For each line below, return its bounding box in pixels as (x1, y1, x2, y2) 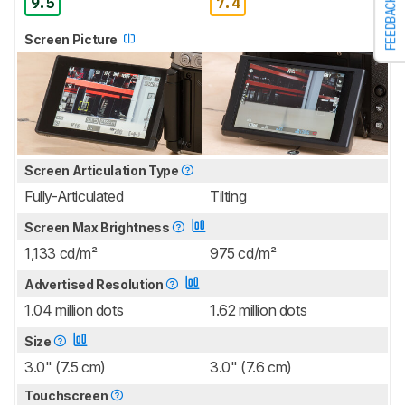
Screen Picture (24, 31, 120, 47)
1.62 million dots (210, 300, 307, 319)
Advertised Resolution (24, 276, 166, 292)
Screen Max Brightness (24, 219, 173, 235)
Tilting (210, 186, 247, 205)
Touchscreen (24, 387, 110, 403)
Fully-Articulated (24, 186, 124, 205)
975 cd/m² (210, 243, 277, 262)
